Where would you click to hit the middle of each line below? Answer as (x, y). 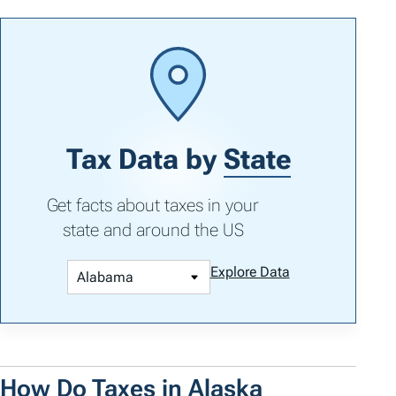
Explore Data (250, 272)
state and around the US (153, 230)
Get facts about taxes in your (153, 206)
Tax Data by (145, 160)
